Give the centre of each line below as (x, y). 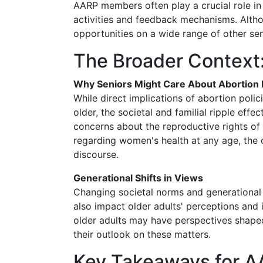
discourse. (96, 154)
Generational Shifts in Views (138, 178)
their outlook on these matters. (142, 234)
